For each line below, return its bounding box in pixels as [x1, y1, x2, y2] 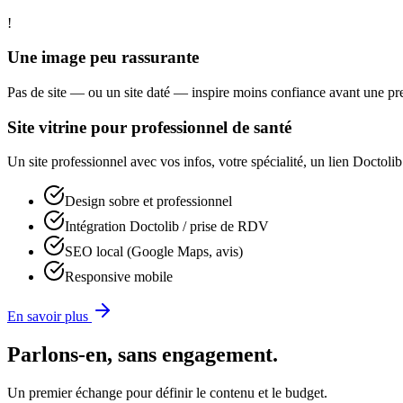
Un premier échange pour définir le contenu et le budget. [7, 385, 327, 401]
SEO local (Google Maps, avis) [65, 244, 243, 260]
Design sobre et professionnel [65, 193, 232, 210]
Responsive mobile [65, 269, 173, 285]
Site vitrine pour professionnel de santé [7, 117, 291, 137]
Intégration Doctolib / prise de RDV [65, 219, 269, 235]
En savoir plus [7, 309, 92, 325]
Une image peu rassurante [7, 48, 199, 67]
